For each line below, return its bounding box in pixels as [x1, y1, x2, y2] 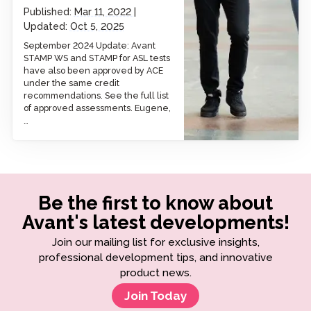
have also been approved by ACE [23, 65, 163, 76]
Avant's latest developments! [22, 210, 289, 233]
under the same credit [23, 77, 119, 88]
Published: [23, 6, 74, 18]
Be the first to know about [38, 191, 273, 214]
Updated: [23, 21, 70, 33]
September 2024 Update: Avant [23, 40, 155, 51]
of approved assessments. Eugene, [23, 102, 171, 113]
